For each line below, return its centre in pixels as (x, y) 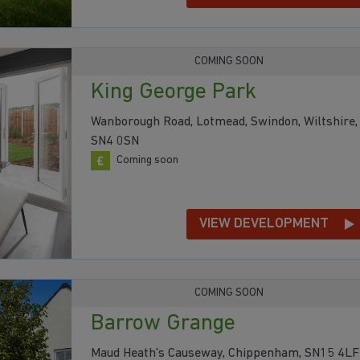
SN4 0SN (115, 142)
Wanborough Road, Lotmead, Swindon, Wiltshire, (224, 123)
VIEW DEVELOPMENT (264, 223)
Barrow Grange (163, 323)
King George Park (174, 93)
